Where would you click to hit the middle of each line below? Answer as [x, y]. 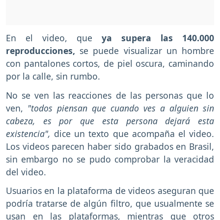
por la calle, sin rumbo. [54, 76]
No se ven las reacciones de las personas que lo [110, 95]
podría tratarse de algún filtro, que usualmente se [110, 204]
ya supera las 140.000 [158, 38]
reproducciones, [41, 50]
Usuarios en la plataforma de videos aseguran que [110, 191]
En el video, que [54, 38]
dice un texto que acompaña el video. [132, 133]
